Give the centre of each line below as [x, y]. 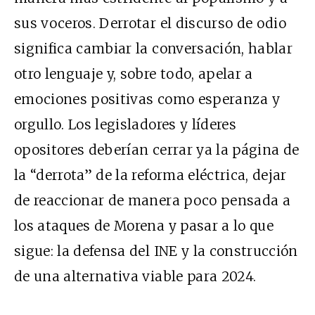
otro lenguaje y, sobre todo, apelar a [134, 73]
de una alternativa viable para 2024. [135, 276]
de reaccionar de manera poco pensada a [152, 200]
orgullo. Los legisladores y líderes [125, 124]
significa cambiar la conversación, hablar [154, 48]
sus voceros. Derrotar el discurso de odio [150, 23]
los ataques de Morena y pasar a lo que [144, 225]
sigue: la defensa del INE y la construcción [156, 251]
